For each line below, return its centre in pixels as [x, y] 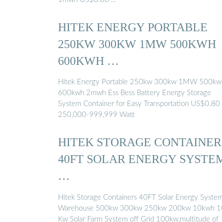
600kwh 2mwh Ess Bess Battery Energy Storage [135, 93]
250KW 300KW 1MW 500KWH [137, 44]
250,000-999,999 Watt [96, 115]
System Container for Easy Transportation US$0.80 [139, 104]
